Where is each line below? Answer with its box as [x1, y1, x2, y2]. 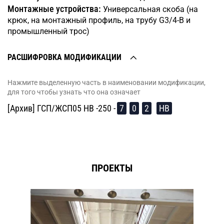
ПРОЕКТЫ [91, 162, 132, 174]
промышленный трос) [7, 26, 89, 36]
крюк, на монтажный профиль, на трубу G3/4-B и [7, 15, 190, 25]
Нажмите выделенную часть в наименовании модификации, [7, 78, 205, 87]
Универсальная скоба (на [101, 4, 198, 14]
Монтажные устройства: [7, 3, 101, 14]
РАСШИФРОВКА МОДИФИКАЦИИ [7, 52, 121, 62]
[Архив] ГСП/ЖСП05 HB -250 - [7, 103, 115, 114]
